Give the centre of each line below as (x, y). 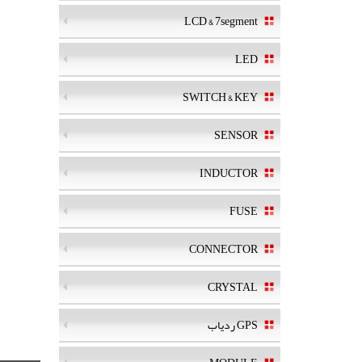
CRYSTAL (233, 286)
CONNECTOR (223, 248)
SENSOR (236, 135)
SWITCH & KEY (220, 97)
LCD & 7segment (221, 21)
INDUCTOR (229, 173)
